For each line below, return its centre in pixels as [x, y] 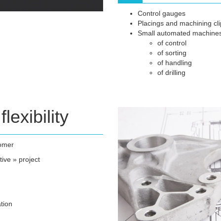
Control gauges [162, 14]
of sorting [172, 53]
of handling [175, 63]
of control [172, 43]
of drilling [171, 73]
